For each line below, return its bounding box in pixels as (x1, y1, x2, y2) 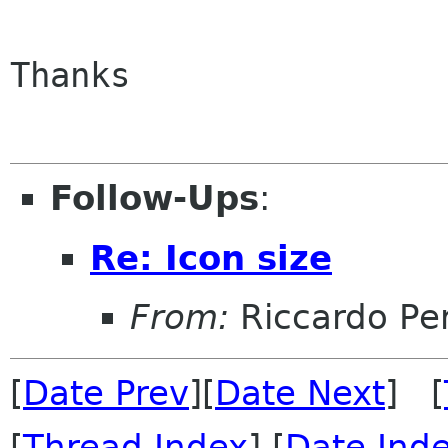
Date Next (215, 373, 385, 414)
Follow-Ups (50, 178, 259, 219)
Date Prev (23, 373, 189, 414)
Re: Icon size (90, 237, 332, 278)
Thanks (10, 55, 130, 96)
